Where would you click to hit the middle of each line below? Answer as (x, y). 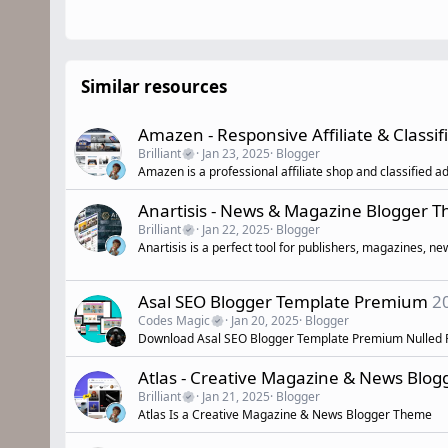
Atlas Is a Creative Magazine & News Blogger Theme (285, 415)
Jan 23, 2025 (236, 154)
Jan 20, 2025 (265, 321)
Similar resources (154, 87)
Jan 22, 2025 (236, 230)
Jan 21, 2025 (236, 397)
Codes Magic (174, 321)
